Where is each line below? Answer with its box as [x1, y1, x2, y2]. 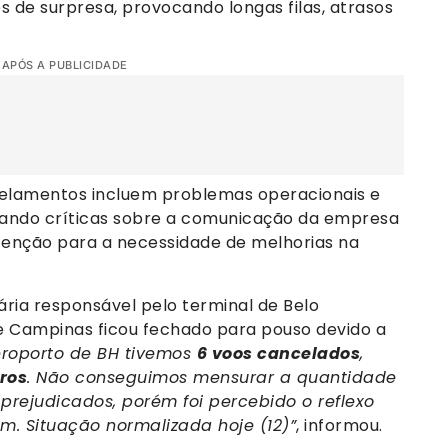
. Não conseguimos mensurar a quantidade [27, 365, 397, 389]
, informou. [296, 413, 383, 437]
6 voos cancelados [196, 341, 360, 365]
